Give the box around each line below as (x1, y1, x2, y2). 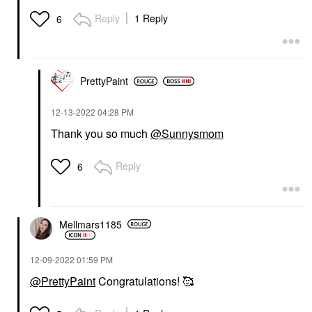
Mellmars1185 (59, 217, 122, 231)
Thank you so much (51, 125, 150, 142)
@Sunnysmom (150, 125, 224, 142)
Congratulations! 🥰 (95, 273, 194, 290)
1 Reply (134, 11, 168, 26)
